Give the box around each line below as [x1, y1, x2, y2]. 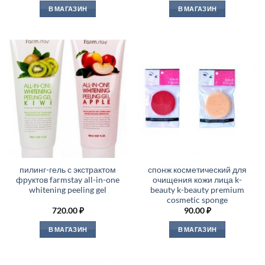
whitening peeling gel [29, 185, 106, 195]
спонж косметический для [148, 165, 247, 175]
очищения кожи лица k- [153, 175, 242, 185]
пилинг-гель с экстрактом [20, 165, 116, 175]
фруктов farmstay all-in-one [16, 175, 119, 185]
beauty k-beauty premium [150, 185, 244, 195]
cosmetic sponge [167, 195, 228, 205]
